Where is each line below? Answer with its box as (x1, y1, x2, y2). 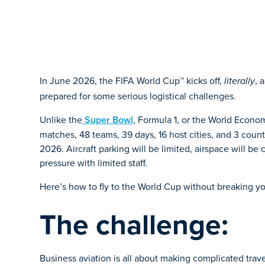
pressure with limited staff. (39, 156, 147, 169)
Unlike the (39, 113, 82, 126)
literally (224, 76, 255, 87)
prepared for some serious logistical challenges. (39, 89, 236, 102)
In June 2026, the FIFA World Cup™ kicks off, (39, 74, 224, 87)
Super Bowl (82, 113, 133, 127)
